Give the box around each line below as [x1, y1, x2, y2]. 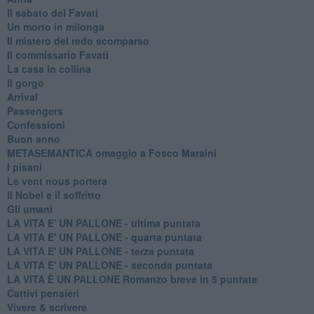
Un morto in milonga [6, 19, 104, 34]
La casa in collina [6, 61, 91, 76]
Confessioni [6, 117, 65, 132]
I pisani [6, 159, 42, 174]
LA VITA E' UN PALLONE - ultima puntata [6, 215, 200, 230]
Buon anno [6, 131, 60, 146]
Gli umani [6, 201, 53, 216]
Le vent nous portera [6, 173, 107, 188]
